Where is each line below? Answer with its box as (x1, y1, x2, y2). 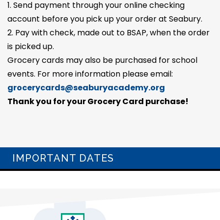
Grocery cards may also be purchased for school (7, 55, 197, 66)
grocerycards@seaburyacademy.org (7, 82, 165, 94)
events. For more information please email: (7, 68, 173, 80)
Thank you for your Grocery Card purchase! (7, 96, 189, 108)
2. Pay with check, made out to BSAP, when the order (7, 27, 210, 39)
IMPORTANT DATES (12, 152, 114, 165)
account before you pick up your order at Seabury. (7, 13, 202, 25)
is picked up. (7, 41, 56, 53)
